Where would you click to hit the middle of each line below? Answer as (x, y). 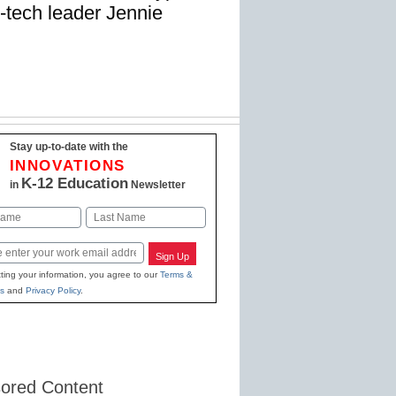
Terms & (176, 275)
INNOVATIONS (68, 166)
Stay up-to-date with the (69, 147)
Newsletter (156, 185)
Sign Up (173, 257)
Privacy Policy (53, 291)
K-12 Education (74, 184)
